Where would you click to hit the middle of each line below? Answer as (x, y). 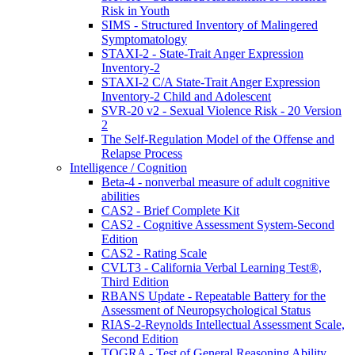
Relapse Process (142, 153)
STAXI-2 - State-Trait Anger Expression (202, 53)
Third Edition (135, 281)
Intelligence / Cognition (128, 167)
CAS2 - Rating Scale (154, 253)
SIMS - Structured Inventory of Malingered (210, 25)
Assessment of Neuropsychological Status (206, 310)
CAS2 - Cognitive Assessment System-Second (218, 224)
